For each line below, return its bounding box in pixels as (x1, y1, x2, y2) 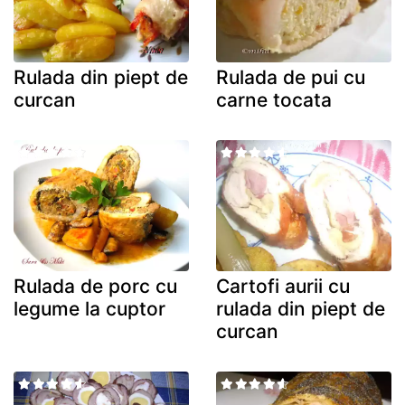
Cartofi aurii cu (216, 275, 350, 298)
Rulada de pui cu (216, 65, 365, 89)
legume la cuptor (14, 297, 165, 321)
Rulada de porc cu (14, 275, 177, 298)
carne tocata (216, 88, 332, 111)
